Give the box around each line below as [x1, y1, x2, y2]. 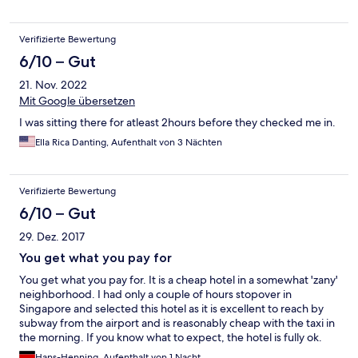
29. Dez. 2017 [19, 229, 85, 245]
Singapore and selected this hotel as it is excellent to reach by [19, 301, 324, 316]
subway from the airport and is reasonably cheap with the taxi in [19, 316, 335, 331]
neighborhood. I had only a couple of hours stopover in [19, 287, 292, 302]
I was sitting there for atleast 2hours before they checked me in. [19, 115, 336, 130]
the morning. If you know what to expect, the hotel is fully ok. [19, 330, 322, 345]
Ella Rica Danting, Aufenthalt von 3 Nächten [35, 136, 222, 149]
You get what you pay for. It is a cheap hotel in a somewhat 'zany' [19, 272, 338, 288]
